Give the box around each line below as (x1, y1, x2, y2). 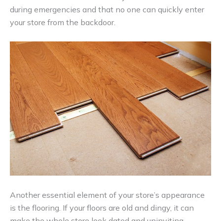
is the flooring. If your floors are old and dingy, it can (10, 202, 194, 213)
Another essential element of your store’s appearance (10, 189, 205, 200)
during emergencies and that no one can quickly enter (10, 4, 204, 15)
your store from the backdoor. (10, 17, 115, 28)
